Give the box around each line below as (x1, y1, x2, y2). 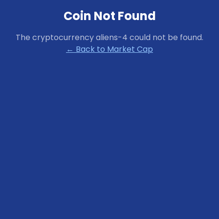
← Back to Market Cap (66, 44, 153, 55)
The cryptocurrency (16, 32, 96, 43)
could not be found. (128, 32, 203, 43)
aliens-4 (96, 32, 128, 43)
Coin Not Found (63, 8, 156, 24)
